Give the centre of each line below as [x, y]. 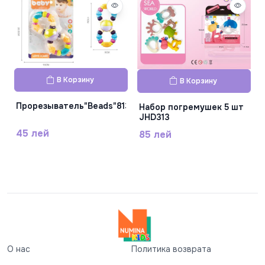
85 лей [155, 134]
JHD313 [154, 117]
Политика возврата [171, 249]
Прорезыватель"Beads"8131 [75, 106]
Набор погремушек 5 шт [191, 107]
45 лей [33, 134]
